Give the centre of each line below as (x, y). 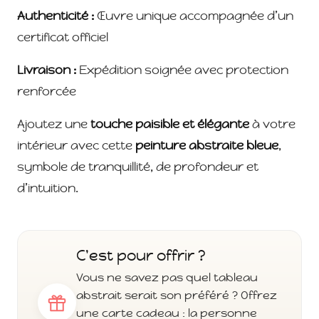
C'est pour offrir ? (141, 256)
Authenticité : (56, 16)
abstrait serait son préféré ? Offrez (177, 296)
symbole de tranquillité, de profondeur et (138, 167)
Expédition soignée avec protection (182, 70)
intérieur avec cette (76, 146)
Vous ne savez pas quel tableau (167, 278)
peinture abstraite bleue (207, 146)
